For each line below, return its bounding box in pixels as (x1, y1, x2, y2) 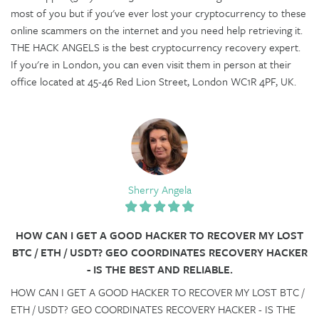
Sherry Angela (127, 181, 192, 197)
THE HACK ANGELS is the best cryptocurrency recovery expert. (11, 38, 300, 55)
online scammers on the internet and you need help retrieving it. (11, 21, 303, 38)
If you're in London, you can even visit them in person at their (11, 56, 291, 72)
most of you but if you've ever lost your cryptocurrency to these (11, 4, 306, 21)
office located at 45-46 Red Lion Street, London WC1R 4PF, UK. (11, 73, 296, 89)
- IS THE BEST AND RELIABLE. (86, 261, 233, 277)
